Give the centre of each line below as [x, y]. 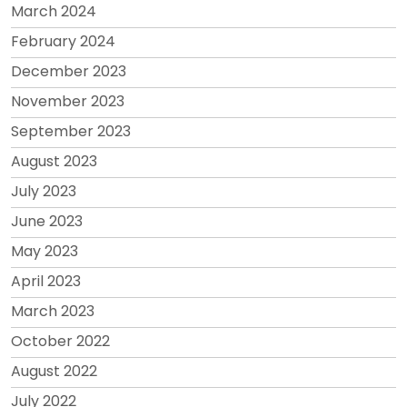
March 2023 [53, 311]
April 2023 [46, 281]
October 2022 [60, 341]
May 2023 [45, 251]
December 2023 [69, 71]
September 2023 [71, 131]
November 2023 [68, 101]
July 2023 [44, 191]
